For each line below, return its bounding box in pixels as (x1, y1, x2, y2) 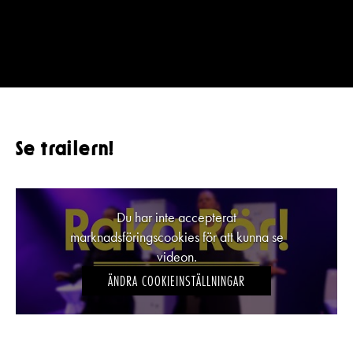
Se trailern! (16, 139, 115, 159)
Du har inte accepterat (117, 207, 236, 226)
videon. (156, 247, 197, 266)
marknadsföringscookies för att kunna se (69, 227, 284, 246)
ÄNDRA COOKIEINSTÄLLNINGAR (108, 270, 245, 291)
